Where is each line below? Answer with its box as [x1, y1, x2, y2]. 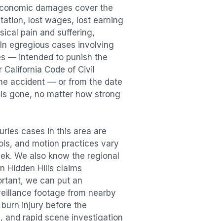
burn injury [1, 200, 43, 211]
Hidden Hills [7, 163, 54, 174]
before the [46, 200, 87, 211]
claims [54, 163, 82, 174]
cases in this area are [19, 126, 107, 137]
